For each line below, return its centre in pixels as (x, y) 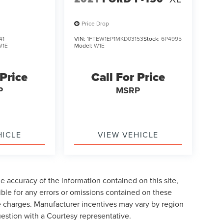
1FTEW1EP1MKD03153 (115, 38)
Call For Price (128, 77)
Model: (84, 45)
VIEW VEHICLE (128, 134)
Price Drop (95, 24)
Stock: (152, 38)
